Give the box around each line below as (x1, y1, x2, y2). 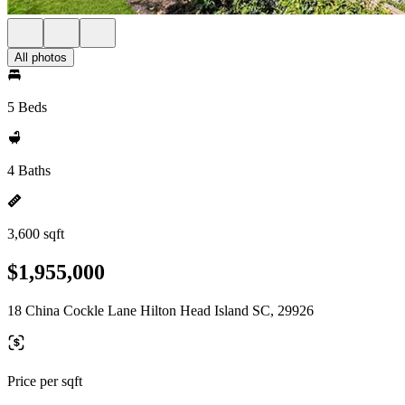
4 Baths (7, 163, 51, 178)
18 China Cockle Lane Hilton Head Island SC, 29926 (7, 302, 314, 318)
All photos (14, 51, 67, 64)
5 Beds (7, 99, 47, 115)
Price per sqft (7, 372, 82, 389)
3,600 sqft (7, 226, 64, 241)
